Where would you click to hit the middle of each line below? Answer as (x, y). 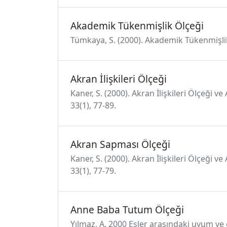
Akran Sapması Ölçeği (120, 144)
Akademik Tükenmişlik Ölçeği (137, 26)
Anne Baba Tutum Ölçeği (127, 210)
